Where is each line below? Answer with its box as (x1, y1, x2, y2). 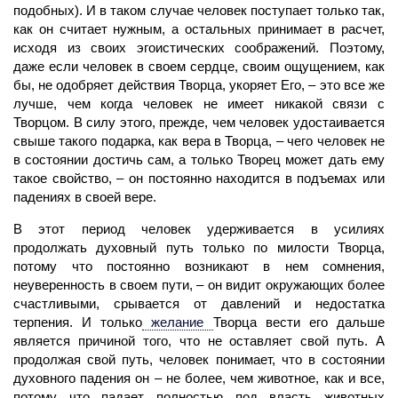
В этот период (13, 220, 125, 236)
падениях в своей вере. (13, 188, 156, 204)
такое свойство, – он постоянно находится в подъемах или (13, 170, 385, 186)
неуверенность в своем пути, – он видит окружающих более (13, 276, 385, 292)
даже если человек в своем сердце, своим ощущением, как (13, 58, 385, 74)
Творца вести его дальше (212, 314, 386, 330)
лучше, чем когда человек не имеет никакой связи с (13, 95, 385, 111)
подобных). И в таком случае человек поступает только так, (13, 2, 385, 18)
